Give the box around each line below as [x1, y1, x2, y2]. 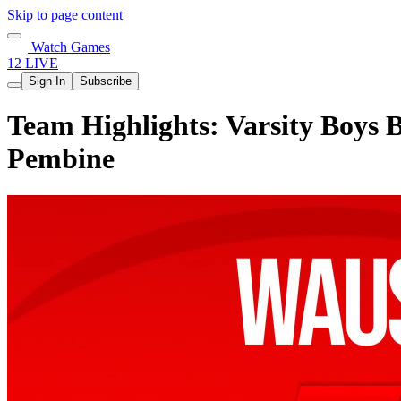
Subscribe [80, 74, 132, 88]
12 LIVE [7, 55, 58, 71]
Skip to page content [7, 7, 123, 22]
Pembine [7, 142, 115, 175]
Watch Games [28, 39, 110, 55]
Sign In [29, 74, 65, 88]
